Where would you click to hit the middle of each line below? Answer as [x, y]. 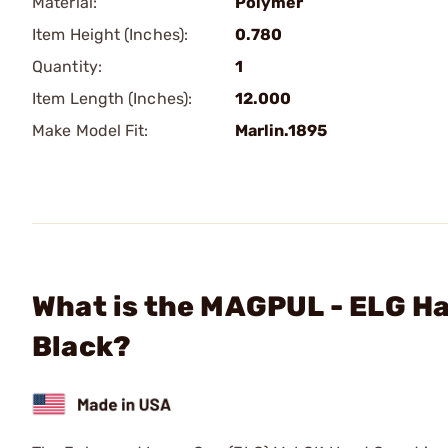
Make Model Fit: [90, 130]
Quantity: [67, 66]
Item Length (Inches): [112, 98]
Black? [82, 346]
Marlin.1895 [281, 130]
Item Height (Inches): [110, 34]
